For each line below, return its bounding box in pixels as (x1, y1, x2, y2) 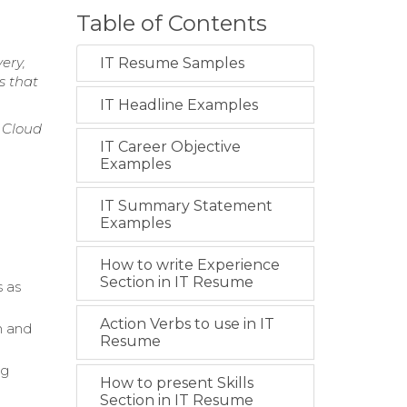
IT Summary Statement (99, 197, 273, 214)
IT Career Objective (99, 138, 241, 155)
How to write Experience (99, 256, 280, 273)
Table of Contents (75, 10, 267, 36)
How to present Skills (99, 374, 253, 392)
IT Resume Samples (99, 55, 244, 72)
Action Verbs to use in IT (99, 315, 274, 333)
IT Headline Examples (99, 96, 258, 114)
